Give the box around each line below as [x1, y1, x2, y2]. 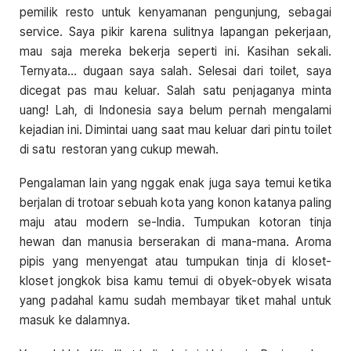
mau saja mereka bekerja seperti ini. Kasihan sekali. [20, 44, 331, 60]
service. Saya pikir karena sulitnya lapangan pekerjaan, [20, 24, 331, 40]
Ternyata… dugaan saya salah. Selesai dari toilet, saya [20, 63, 331, 79]
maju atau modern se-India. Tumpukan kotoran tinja [20, 215, 331, 230]
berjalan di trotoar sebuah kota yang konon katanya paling [20, 195, 331, 211]
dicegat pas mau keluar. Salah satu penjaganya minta [20, 83, 331, 99]
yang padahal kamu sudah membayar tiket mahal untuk [20, 293, 331, 309]
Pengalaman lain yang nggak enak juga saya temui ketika [20, 175, 331, 191]
